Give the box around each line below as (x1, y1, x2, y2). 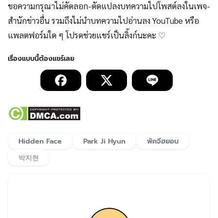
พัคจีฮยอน (147, 136, 179, 147)
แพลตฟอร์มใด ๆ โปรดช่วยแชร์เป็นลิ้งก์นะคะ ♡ (8, 30, 165, 41)
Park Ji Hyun (83, 136, 126, 147)
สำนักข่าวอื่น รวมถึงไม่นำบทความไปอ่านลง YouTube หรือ (8, 15, 199, 26)
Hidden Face (18, 136, 62, 147)
